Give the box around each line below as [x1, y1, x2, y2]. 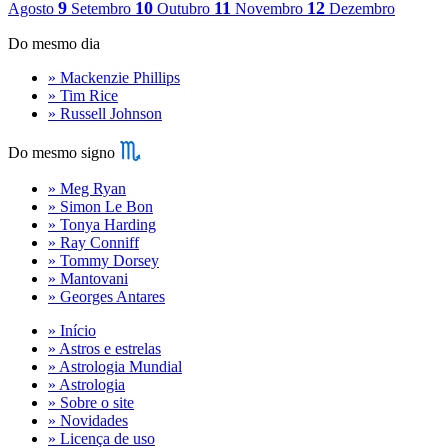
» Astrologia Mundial [48, 358, 182, 376]
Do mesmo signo [8, 144, 119, 162]
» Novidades [48, 412, 128, 430]
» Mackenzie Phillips [48, 69, 180, 87]
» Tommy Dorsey [48, 252, 159, 270]
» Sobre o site [48, 394, 134, 412]
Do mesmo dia [8, 35, 100, 53]
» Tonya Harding [48, 216, 156, 234]
